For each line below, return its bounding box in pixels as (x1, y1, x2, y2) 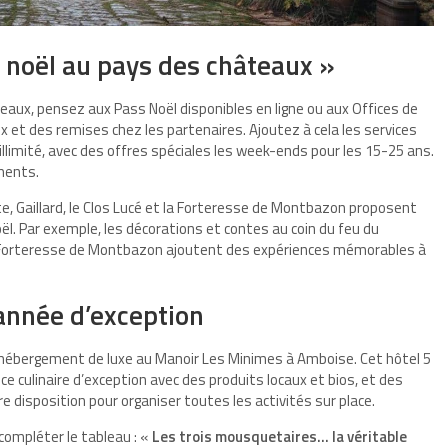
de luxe (88, 347, 133, 371)
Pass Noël (114, 97, 177, 121)
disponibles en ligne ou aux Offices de (177, 97, 418, 121)
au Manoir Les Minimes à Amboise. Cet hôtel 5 (133, 347, 431, 371)
